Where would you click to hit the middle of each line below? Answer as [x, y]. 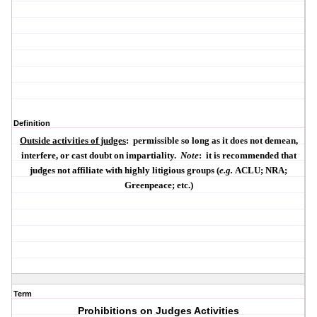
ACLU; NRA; [261, 171]
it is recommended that [251, 156]
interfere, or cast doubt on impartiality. [98, 156]
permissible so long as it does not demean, [215, 141]
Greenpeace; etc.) [158, 185]
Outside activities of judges [73, 141]
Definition [32, 123]
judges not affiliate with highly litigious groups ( [125, 171]
